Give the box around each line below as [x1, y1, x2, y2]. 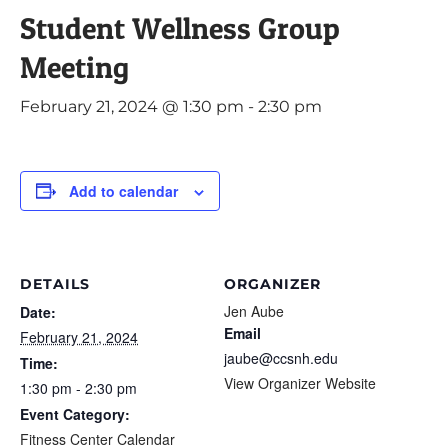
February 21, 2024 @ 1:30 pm [20, 96, 244, 116]
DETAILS [20, 274, 90, 293]
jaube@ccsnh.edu [224, 347, 338, 368]
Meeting [20, 48, 129, 85]
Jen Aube [224, 300, 284, 321]
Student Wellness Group [20, 9, 340, 46]
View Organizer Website [224, 372, 376, 393]
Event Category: [20, 403, 130, 424]
